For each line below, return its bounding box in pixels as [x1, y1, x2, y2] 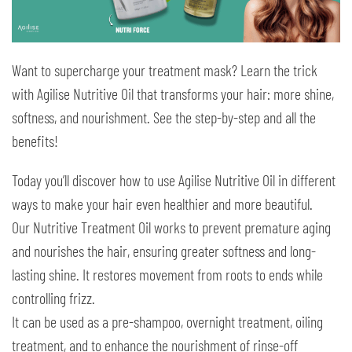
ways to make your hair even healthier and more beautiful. [12, 194, 313, 214]
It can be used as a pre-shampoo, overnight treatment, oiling [12, 312, 323, 332]
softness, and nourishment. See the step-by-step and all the [12, 108, 316, 127]
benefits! [12, 131, 58, 151]
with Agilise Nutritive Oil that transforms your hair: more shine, [12, 84, 334, 104]
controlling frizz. [12, 288, 95, 308]
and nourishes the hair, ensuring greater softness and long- [12, 241, 316, 261]
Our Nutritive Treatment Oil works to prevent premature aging [12, 218, 331, 237]
